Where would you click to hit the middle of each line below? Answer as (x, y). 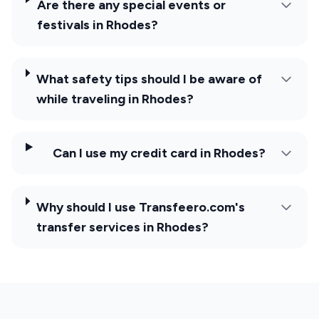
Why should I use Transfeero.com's (140, 207)
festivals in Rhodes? (98, 25)
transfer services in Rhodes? (122, 227)
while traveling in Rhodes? (115, 99)
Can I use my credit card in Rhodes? (159, 153)
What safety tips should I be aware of (149, 79)
